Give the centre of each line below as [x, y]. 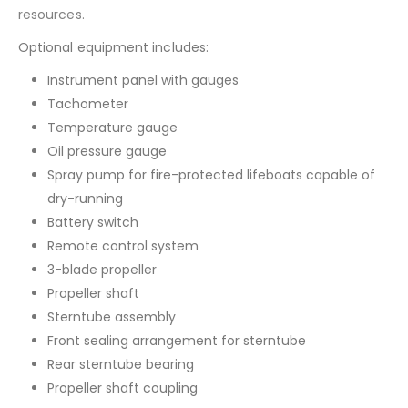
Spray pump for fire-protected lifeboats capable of [211, 174]
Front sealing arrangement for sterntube [177, 340]
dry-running [85, 198]
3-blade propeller [102, 269]
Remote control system [123, 245]
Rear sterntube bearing [121, 364]
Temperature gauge [112, 127]
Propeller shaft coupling [122, 388]
